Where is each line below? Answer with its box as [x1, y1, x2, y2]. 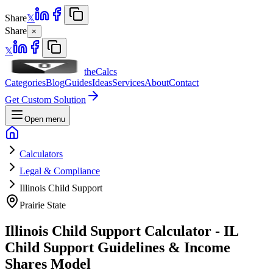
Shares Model [5, 255, 91, 272]
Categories [5, 77, 46, 88]
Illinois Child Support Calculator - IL [5, 222, 238, 239]
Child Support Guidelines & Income [5, 239, 230, 255]
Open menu [24, 115, 65, 124]
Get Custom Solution [5, 94, 86, 105]
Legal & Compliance [19, 166, 100, 176]
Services [112, 77, 144, 88]
